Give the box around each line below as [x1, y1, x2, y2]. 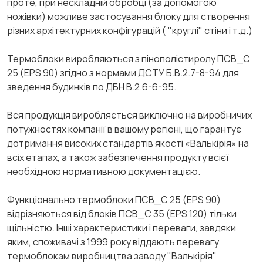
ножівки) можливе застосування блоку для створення [7, 10, 250, 23]
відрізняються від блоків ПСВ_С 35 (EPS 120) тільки [7, 207, 237, 220]
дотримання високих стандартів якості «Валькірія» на [7, 137, 249, 150]
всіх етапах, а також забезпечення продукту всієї [7, 151, 229, 164]
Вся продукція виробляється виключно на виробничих [7, 109, 252, 122]
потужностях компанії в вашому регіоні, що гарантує [7, 123, 241, 136]
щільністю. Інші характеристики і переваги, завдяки [7, 221, 236, 234]
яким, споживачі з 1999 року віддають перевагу [7, 235, 219, 248]
